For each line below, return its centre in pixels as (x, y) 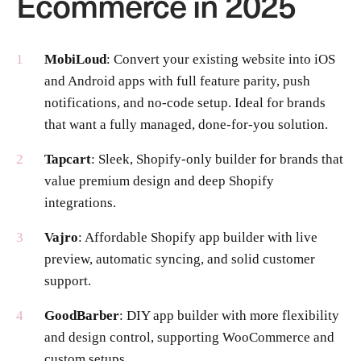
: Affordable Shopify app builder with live (198, 237)
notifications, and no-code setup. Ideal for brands (185, 102)
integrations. (80, 202)
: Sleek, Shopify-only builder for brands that (217, 159)
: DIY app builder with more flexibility (229, 315)
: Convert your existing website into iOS (221, 59)
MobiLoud (75, 59)
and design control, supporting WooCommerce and (189, 337)
